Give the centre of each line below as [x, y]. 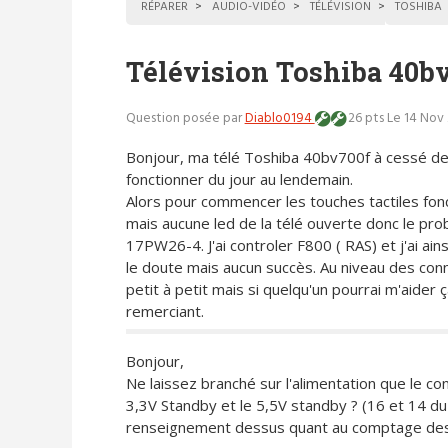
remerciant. [164, 310]
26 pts [365, 119]
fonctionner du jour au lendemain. [239, 178]
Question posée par [185, 119]
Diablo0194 [279, 119]
